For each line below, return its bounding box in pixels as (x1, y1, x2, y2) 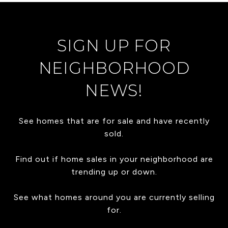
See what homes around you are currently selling (13, 192, 215, 202)
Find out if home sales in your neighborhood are (15, 154, 213, 164)
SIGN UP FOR (57, 35, 171, 55)
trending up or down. (71, 166, 157, 177)
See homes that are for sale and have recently (18, 116, 210, 126)
